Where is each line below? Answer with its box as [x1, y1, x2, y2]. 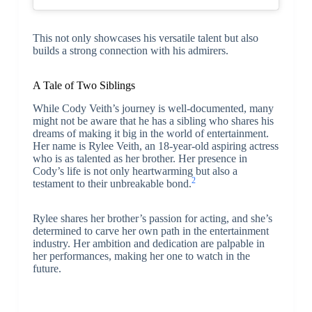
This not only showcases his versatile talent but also [32, 32, 258, 45]
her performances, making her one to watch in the [32, 250, 250, 263]
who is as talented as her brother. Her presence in [32, 153, 247, 165]
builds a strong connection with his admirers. [32, 45, 228, 57]
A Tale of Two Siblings [32, 79, 135, 92]
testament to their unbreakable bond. [32, 178, 192, 190]
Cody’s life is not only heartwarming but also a [32, 165, 237, 178]
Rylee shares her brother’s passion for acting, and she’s [32, 212, 272, 225]
